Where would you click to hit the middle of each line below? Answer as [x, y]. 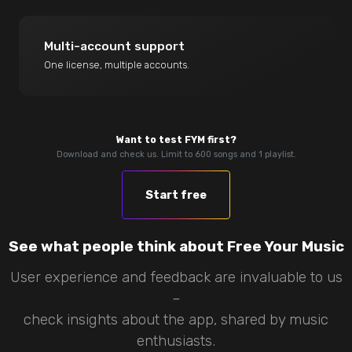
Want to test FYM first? [176, 139]
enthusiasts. [176, 341]
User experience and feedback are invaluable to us [176, 278]
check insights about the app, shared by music [176, 320]
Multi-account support [115, 46]
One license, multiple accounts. [117, 64]
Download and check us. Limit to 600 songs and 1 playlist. [176, 154]
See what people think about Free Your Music [176, 247]
